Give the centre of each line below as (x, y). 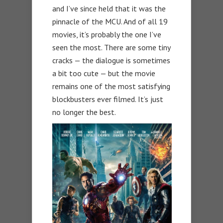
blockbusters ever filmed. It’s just (108, 99)
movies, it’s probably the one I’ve (107, 34)
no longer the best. (84, 112)
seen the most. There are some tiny (111, 47)
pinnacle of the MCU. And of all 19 (110, 21)
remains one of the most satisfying (111, 86)
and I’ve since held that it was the (109, 8)
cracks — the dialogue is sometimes (111, 60)
